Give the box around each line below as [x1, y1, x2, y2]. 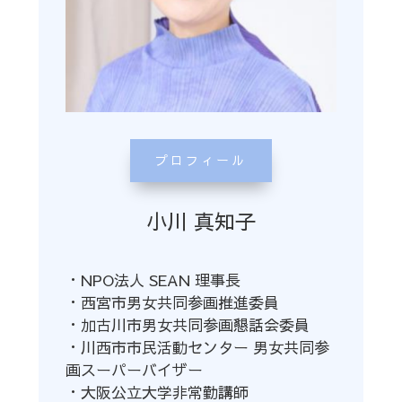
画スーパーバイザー [65, 358, 203, 380]
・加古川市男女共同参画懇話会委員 [65, 313, 310, 336]
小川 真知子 [146, 205, 256, 235]
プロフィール [155, 151, 247, 170]
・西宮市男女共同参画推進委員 [65, 291, 279, 313]
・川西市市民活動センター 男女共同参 [65, 336, 329, 358]
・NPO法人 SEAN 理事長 [65, 268, 240, 291]
